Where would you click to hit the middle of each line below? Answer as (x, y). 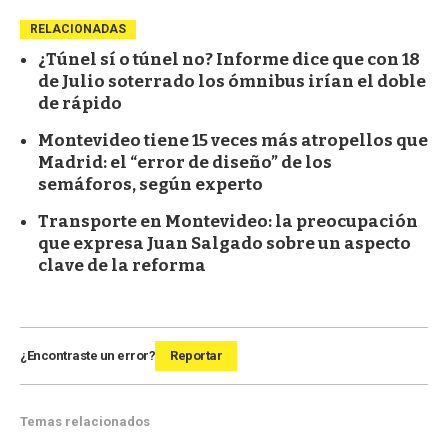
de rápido (80, 103)
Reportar (196, 355)
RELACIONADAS (78, 28)
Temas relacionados (85, 421)
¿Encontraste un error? (87, 355)
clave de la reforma (122, 265)
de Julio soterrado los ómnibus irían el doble (232, 81)
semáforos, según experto (150, 184)
